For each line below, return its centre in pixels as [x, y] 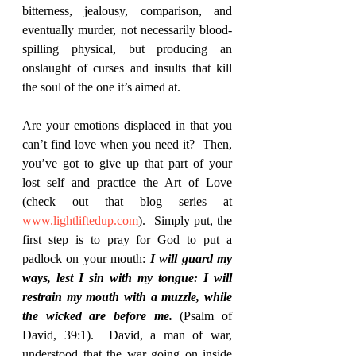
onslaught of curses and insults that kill [127, 68]
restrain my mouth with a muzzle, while [127, 297]
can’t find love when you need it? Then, [127, 145]
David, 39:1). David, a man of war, [127, 335]
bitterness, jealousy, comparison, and [127, 11]
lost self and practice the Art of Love [127, 183]
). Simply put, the [185, 221]
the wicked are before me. [101, 316]
